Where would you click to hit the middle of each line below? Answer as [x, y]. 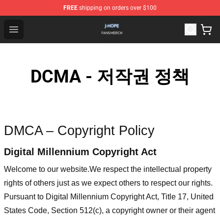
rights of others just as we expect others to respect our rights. [108, 183]
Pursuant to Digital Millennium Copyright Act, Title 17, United [109, 196]
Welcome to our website [46, 169]
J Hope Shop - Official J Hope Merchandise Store [107, 23]
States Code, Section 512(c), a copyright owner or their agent [110, 210]
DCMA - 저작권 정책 [110, 77]
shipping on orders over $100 [117, 8]
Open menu [33, 29]
